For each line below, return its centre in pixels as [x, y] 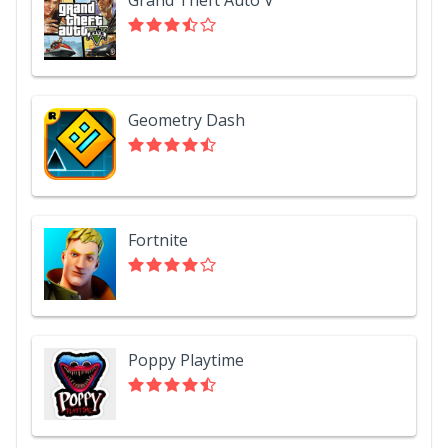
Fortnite [158, 239]
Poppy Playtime [186, 359]
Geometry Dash [186, 119]
